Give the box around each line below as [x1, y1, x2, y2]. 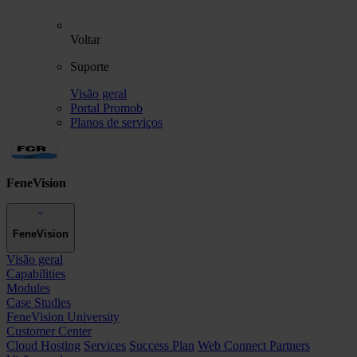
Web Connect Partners [198, 339, 310, 353]
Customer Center [6, 324, 92, 339]
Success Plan [129, 339, 194, 353]
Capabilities [6, 267, 65, 281]
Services [84, 339, 126, 353]
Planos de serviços [70, 115, 163, 129]
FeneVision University [6, 310, 120, 324]
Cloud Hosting [6, 339, 80, 353]
